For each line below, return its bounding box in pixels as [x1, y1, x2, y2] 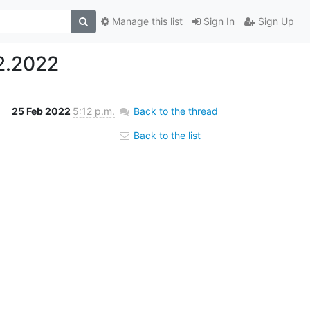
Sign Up [255, 15, 294, 28]
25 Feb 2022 [11, 104, 73, 117]
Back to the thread [133, 104, 218, 117]
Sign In [200, 15, 235, 28]
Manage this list [109, 15, 183, 28]
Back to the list [130, 129, 201, 141]
